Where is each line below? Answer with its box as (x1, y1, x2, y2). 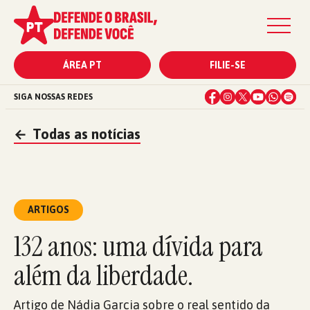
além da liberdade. (14, 257, 193, 293)
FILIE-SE (210, 60, 246, 71)
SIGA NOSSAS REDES (14, 92, 93, 102)
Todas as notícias (29, 126, 140, 142)
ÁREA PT (63, 60, 102, 71)
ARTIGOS (28, 204, 69, 215)
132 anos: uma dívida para (14, 228, 263, 264)
